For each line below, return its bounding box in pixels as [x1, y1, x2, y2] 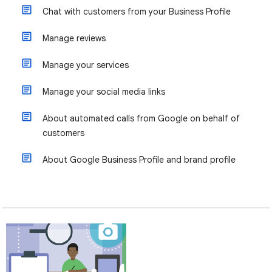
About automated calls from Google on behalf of [42, 113, 240, 124]
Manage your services [42, 59, 129, 70]
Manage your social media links [42, 86, 165, 97]
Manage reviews [42, 33, 106, 44]
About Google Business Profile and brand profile [42, 154, 236, 165]
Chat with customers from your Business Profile [42, 6, 231, 17]
